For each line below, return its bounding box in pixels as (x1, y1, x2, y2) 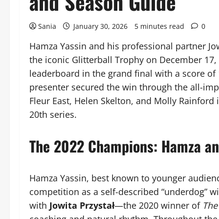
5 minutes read (134, 22, 184, 31)
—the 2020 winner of (114, 199, 202, 211)
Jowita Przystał (49, 199, 114, 211)
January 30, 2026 (71, 22, 130, 31)
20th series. (29, 109, 77, 120)
